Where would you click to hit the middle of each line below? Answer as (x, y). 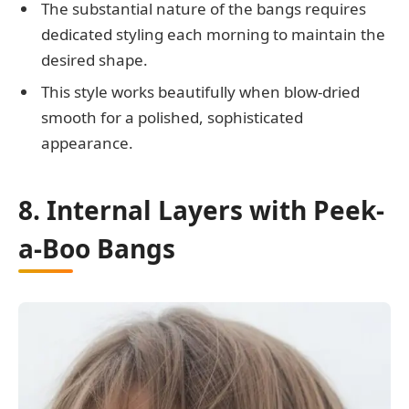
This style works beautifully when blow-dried (200, 92)
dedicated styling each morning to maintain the (213, 34)
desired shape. (94, 59)
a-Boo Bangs (97, 249)
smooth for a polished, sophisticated (172, 118)
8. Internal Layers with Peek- (201, 210)
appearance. (87, 143)
